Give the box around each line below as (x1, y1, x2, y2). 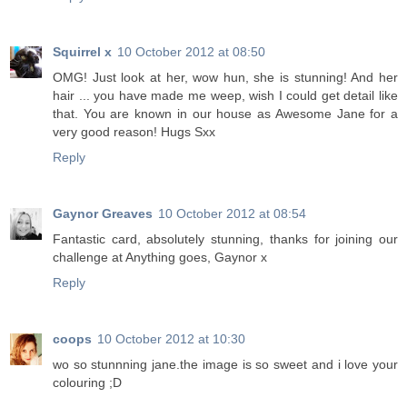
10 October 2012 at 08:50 (117, 45, 265, 60)
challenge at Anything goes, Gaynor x (53, 250, 267, 265)
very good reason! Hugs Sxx (53, 124, 215, 140)
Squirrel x (53, 45, 112, 60)
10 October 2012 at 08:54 (158, 206, 306, 222)
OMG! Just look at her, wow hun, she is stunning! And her (53, 70, 398, 85)
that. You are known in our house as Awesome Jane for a (53, 106, 398, 122)
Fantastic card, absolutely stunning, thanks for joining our (53, 232, 398, 247)
